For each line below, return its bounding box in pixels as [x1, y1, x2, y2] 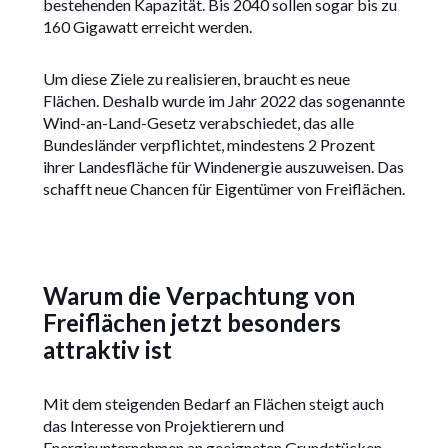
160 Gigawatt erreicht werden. [42, 17, 252, 37]
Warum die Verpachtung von [42, 281, 355, 311]
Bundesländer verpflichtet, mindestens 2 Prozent [42, 135, 375, 155]
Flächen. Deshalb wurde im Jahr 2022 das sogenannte [42, 91, 405, 111]
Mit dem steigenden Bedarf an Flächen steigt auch [42, 394, 384, 414]
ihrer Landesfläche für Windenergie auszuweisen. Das [42, 157, 404, 177]
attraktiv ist [42, 335, 172, 365]
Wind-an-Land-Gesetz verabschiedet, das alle [42, 113, 354, 133]
